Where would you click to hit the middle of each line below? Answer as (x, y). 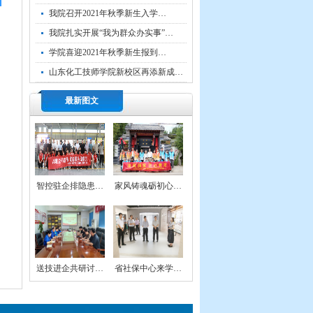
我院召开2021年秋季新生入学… (108, 13)
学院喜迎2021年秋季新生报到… (108, 52)
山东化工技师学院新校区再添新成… (116, 72)
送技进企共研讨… (70, 268)
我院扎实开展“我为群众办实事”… (111, 33)
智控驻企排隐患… (70, 186)
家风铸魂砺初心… (148, 186)
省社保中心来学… (148, 268)
